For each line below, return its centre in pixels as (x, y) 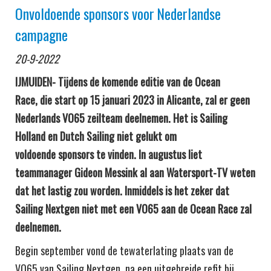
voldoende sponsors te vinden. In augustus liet (109, 154)
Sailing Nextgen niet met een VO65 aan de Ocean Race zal (133, 208)
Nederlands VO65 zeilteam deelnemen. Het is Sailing (121, 118)
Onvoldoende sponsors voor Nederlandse (118, 13)
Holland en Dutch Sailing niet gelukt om (96, 136)
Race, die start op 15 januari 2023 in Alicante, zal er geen (132, 100)
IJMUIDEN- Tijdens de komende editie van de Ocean (118, 81)
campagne (41, 34)
